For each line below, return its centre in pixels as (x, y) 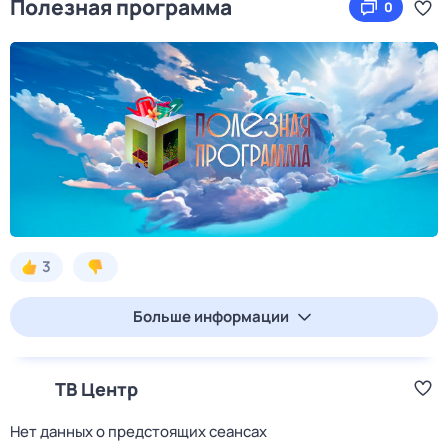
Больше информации (211, 316)
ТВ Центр (96, 389)
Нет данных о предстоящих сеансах (138, 431)
